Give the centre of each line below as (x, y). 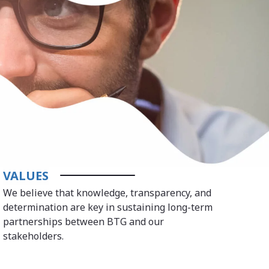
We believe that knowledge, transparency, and (107, 192)
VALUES (26, 175)
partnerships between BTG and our (84, 221)
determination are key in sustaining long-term (108, 207)
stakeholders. (34, 236)
